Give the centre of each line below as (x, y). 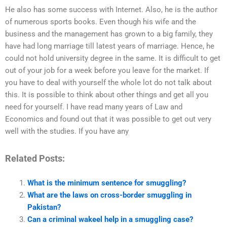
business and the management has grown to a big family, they (109, 34)
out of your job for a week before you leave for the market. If (107, 71)
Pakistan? (44, 207)
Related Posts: (35, 159)
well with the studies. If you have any (67, 131)
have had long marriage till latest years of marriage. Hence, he (110, 46)
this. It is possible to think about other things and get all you (107, 95)
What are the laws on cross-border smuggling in (109, 195)
